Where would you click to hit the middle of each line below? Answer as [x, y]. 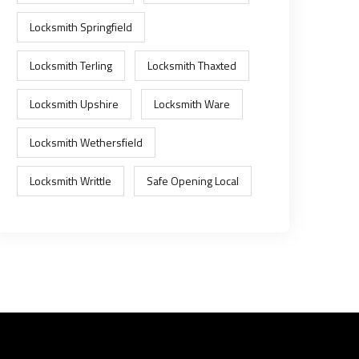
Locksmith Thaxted [192, 65]
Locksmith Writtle [71, 181]
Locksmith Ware [192, 104]
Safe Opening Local [193, 181]
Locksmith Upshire [74, 104]
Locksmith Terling [71, 65]
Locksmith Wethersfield [86, 142]
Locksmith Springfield [81, 27]
